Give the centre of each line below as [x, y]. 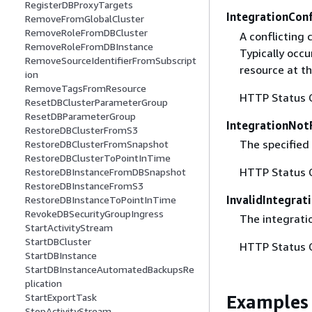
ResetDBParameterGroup [80, 116]
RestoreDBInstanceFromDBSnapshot [106, 172]
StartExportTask [61, 297]
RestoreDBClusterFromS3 [81, 130]
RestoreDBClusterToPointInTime [98, 158]
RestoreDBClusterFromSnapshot [97, 144]
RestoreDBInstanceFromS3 [84, 186]
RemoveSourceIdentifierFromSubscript [111, 61]
